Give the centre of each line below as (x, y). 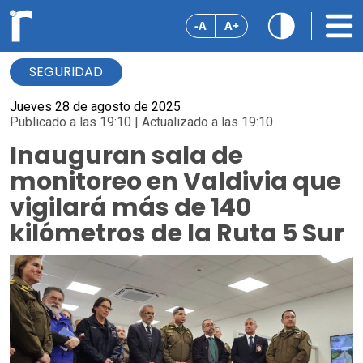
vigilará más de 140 (130, 207)
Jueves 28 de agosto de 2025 (95, 107)
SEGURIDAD (66, 72)
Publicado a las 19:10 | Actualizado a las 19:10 (141, 122)
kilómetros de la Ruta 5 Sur (177, 233)
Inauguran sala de (126, 156)
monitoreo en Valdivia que (175, 181)
